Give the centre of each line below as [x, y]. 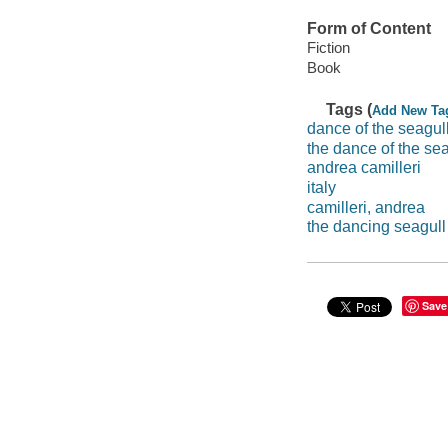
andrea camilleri [363, 168]
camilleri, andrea [365, 207]
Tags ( [349, 109]
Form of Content [368, 28]
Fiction [328, 48]
